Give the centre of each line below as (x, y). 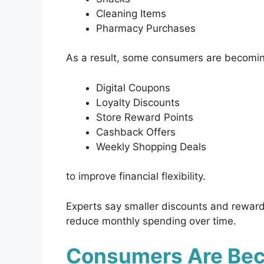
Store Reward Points (145, 117)
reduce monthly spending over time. (151, 221)
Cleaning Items (131, 13)
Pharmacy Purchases (146, 28)
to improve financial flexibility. (136, 176)
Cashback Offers (136, 132)
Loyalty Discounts (138, 102)
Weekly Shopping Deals (151, 146)
